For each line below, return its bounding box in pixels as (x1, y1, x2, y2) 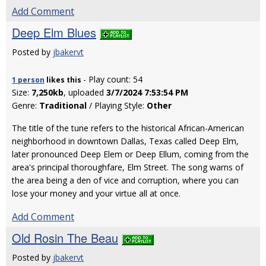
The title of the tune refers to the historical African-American (12, 122, 244, 134)
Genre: (12, 100, 39, 111)
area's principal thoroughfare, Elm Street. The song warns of (12, 161, 243, 173)
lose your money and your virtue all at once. (12, 188, 180, 199)
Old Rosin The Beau (12, 229, 118, 246)
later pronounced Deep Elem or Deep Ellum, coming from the (12, 148, 249, 160)
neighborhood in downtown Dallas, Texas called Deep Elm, (12, 135, 239, 147)
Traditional (39, 100, 87, 111)
